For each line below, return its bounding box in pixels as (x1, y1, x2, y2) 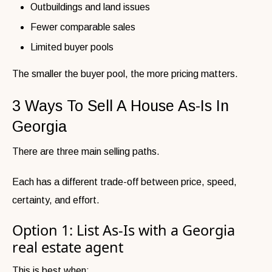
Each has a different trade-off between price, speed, (12, 176, 237, 187)
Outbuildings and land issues (30, 1, 150, 12)
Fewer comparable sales (30, 21, 135, 32)
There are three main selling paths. (12, 146, 160, 157)
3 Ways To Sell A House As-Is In (12, 97, 229, 114)
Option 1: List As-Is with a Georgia (12, 220, 235, 240)
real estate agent (12, 237, 123, 257)
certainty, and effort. (12, 194, 100, 205)
